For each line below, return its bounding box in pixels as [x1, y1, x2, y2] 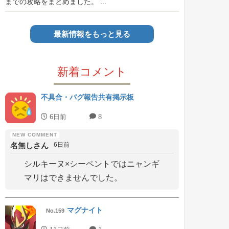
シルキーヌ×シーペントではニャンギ [24, 159, 159, 168]
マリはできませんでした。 [24, 173, 122, 182]
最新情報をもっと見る [54, 30, 130, 38]
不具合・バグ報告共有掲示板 [41, 93, 134, 101]
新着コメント [57, 65, 127, 78]
